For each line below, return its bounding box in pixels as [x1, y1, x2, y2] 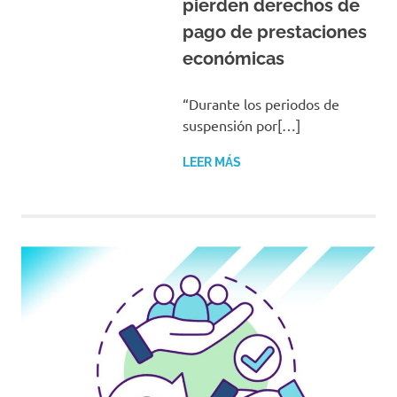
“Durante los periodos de [182, 95, 339, 113]
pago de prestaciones [182, 21, 367, 43]
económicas [182, 48, 284, 69]
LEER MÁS [182, 155, 241, 169]
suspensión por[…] [182, 116, 300, 134]
